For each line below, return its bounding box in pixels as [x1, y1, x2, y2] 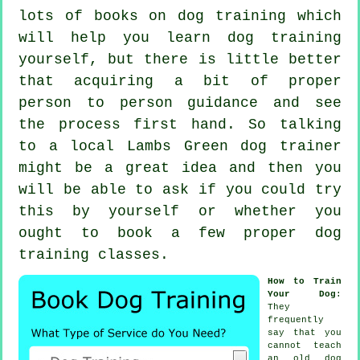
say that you [268, 327, 342, 337]
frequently [268, 314, 324, 325]
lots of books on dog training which [18, 7, 342, 24]
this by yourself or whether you [18, 202, 342, 219]
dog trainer [240, 137, 342, 154]
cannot [268, 340, 313, 350]
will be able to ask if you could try [18, 181, 342, 198]
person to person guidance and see [18, 94, 342, 111]
